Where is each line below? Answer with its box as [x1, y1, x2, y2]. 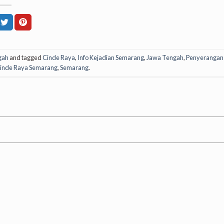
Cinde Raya [42, 53, 75, 62]
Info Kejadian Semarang [77, 53, 144, 62]
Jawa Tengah [146, 53, 183, 62]
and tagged [8, 53, 42, 62]
